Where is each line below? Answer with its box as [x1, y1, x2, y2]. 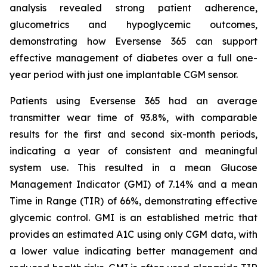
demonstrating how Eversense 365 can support [10, 35, 257, 47]
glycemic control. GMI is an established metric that [10, 212, 257, 223]
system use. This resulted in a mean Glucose [10, 162, 257, 173]
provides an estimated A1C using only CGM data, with [10, 228, 257, 240]
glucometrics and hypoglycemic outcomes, [10, 18, 257, 30]
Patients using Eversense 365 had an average [10, 95, 257, 107]
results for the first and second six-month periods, [10, 128, 257, 140]
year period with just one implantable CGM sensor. [10, 69, 238, 80]
